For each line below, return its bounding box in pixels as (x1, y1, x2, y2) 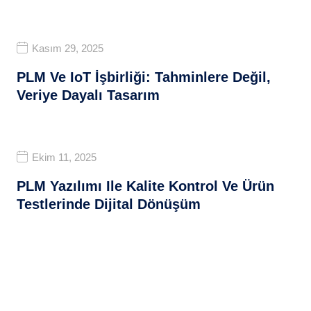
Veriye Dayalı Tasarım (17, 87, 160, 103)
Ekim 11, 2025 (32, 151, 97, 163)
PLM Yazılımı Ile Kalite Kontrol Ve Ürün (17, 178, 275, 194)
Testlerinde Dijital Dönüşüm (17, 196, 201, 212)
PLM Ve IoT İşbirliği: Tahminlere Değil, (17, 69, 271, 85)
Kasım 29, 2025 (32, 42, 104, 54)
